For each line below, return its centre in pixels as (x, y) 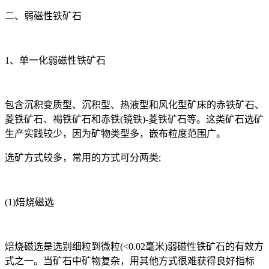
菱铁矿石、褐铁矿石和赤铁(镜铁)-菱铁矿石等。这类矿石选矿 (134, 119)
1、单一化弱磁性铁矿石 (55, 61)
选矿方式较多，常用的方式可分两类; (83, 158)
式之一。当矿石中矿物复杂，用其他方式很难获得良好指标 (130, 261)
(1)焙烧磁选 (29, 202)
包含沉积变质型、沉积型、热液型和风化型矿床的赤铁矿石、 (134, 105)
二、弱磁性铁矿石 (43, 16)
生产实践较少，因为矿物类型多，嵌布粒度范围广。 (115, 134)
